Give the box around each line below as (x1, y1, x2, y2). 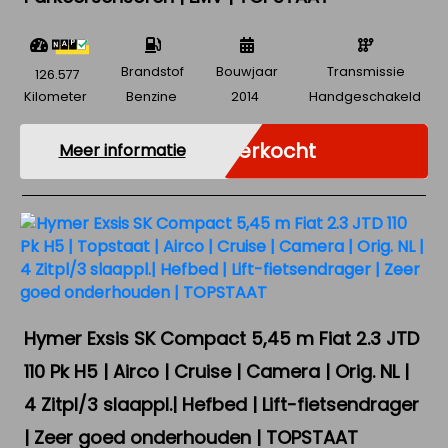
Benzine (125, 87, 177, 105)
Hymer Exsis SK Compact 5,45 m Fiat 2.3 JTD (24, 325, 419, 351)
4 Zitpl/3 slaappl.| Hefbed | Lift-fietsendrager (24, 391, 419, 417)
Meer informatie (58, 139, 186, 162)
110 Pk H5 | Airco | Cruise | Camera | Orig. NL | (24, 358, 409, 384)
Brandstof (121, 63, 185, 80)
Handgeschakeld (308, 87, 421, 105)
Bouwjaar (215, 63, 278, 80)
